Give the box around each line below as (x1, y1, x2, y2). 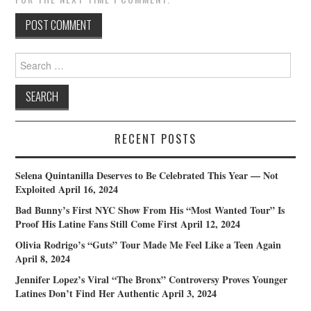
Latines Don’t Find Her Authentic (15, 286, 160, 301)
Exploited (15, 182, 56, 197)
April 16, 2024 (58, 182, 119, 197)
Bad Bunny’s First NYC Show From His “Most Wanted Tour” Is (15, 203, 285, 218)
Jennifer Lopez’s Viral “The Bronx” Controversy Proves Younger (15, 272, 288, 287)
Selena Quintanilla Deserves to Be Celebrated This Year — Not (15, 168, 279, 183)
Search (15, 52, 42, 66)
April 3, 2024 (162, 286, 217, 301)
